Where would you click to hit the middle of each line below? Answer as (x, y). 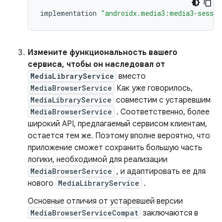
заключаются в (169, 213)
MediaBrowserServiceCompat (84, 213)
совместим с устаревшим (162, 100)
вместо (131, 77)
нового (42, 184)
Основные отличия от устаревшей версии (105, 201)
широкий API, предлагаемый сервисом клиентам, (117, 124)
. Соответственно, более (162, 112)
